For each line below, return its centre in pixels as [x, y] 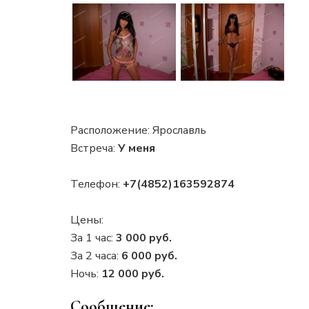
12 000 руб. [133, 273]
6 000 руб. [149, 256]
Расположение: [111, 130]
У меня [137, 148]
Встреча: [94, 148]
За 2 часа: [96, 256]
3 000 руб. [144, 238]
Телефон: [97, 184]
